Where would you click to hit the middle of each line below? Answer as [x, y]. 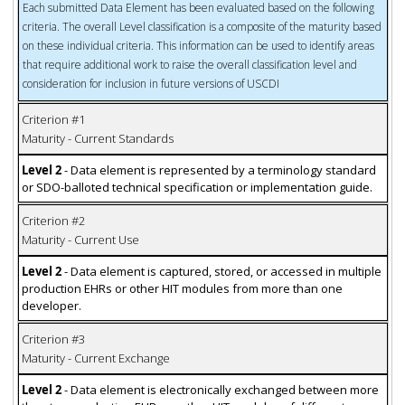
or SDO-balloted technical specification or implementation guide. [197, 187]
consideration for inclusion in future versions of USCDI [151, 84]
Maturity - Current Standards [97, 138]
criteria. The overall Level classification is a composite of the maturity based [202, 27]
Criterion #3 [53, 339]
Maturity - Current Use [80, 239]
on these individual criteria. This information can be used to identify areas [198, 46]
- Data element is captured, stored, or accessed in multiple [222, 271]
